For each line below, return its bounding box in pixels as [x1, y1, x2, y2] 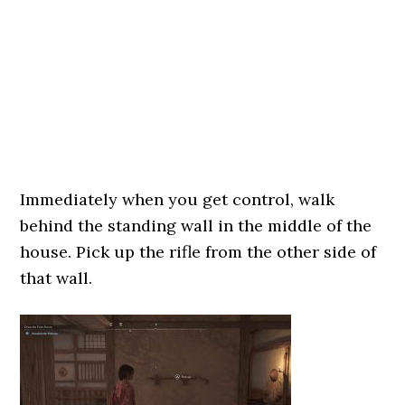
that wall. [20, 268, 93, 288]
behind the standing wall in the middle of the [20, 215, 372, 236]
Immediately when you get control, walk [20, 189, 335, 210]
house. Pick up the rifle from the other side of [20, 241, 377, 262]
